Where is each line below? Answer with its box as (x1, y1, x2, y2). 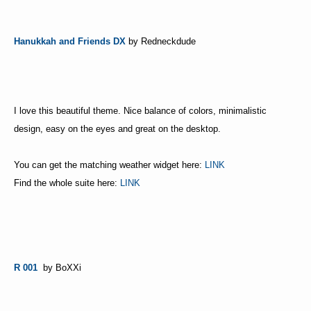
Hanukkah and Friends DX (14, 36, 126, 47)
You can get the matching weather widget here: (14, 160, 205, 171)
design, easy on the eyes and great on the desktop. (14, 124, 221, 135)
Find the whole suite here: (14, 178, 120, 189)
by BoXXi (40, 262, 81, 274)
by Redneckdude (128, 36, 196, 47)
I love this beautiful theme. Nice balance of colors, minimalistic (14, 106, 267, 117)
